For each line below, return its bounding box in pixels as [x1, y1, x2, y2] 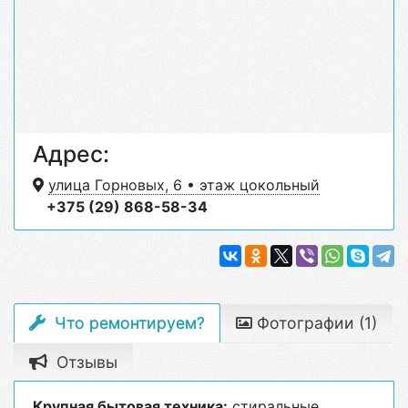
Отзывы [52, 352, 117, 372]
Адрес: [33, 140, 109, 168]
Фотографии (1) [252, 313, 377, 332]
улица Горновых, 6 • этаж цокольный [48, 176, 320, 194]
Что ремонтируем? [50, 313, 205, 332]
